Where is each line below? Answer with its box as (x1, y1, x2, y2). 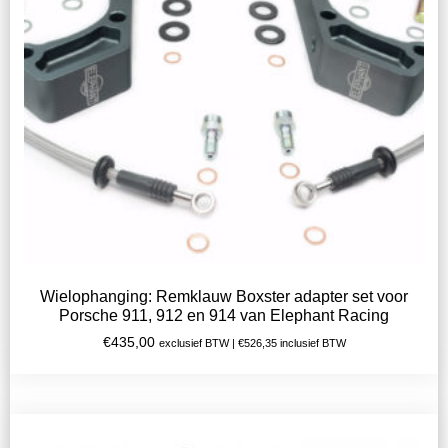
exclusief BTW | (158, 337, 238, 350)
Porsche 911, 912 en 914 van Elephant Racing (59, 307, 389, 325)
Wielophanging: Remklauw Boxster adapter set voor (40, 288, 408, 306)
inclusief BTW (276, 337, 346, 350)
